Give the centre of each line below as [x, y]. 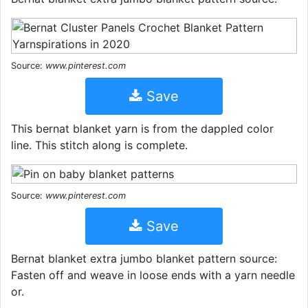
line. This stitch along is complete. [99, 145]
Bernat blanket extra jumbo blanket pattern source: [144, 258]
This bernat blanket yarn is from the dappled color [142, 129]
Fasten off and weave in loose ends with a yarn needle [153, 275]
